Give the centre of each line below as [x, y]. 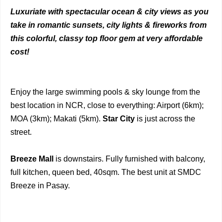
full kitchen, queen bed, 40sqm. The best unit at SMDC [106, 172]
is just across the [165, 119]
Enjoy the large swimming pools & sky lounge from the [105, 92]
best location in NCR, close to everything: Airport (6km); [107, 105]
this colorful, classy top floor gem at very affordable [107, 38]
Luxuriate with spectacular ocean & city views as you [110, 12]
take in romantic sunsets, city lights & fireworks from [109, 25]
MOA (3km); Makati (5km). [56, 119]
